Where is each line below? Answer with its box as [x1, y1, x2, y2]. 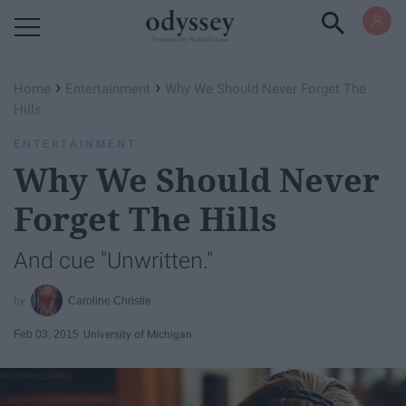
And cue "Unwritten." [14, 247, 213, 274]
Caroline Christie [68, 294, 152, 307]
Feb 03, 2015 [14, 327, 79, 341]
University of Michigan [83, 327, 192, 341]
